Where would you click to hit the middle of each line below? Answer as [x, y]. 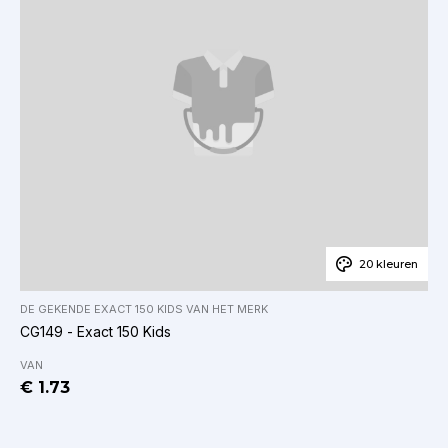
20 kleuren [388, 263]
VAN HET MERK [225, 308]
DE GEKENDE [57, 308]
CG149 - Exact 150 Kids [95, 331]
